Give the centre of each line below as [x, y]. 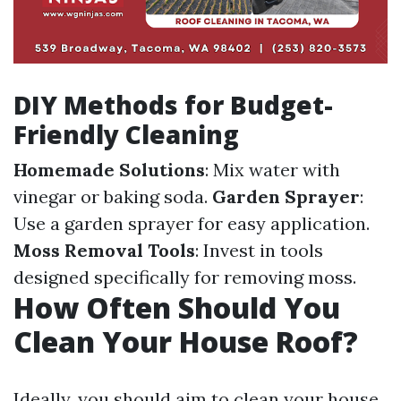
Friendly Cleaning [126, 134]
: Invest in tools [259, 250]
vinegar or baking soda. [113, 196]
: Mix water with [273, 169]
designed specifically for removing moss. [185, 277]
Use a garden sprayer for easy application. [192, 223]
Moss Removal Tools [104, 250]
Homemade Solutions [109, 169]
